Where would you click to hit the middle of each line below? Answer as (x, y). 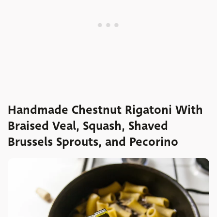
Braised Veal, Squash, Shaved (88, 126)
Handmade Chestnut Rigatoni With (105, 110)
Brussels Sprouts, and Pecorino (93, 142)
